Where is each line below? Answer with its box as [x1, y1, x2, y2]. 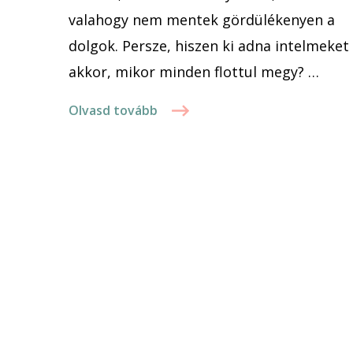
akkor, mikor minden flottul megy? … [69, 62, 319, 82]
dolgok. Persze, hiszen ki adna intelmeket [69, 36, 349, 56]
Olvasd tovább [69, 102, 158, 120]
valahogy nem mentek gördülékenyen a [69, 10, 335, 30]
